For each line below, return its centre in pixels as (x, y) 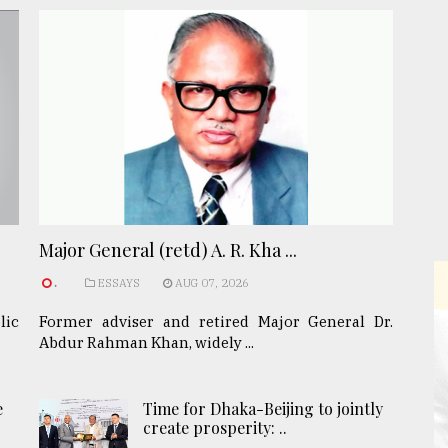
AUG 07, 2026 (210, 283)
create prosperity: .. (214, 428)
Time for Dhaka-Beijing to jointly (262, 409)
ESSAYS (117, 283)
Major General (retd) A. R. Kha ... (168, 250)
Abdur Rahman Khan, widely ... (146, 343)
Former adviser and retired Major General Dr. (216, 322)
